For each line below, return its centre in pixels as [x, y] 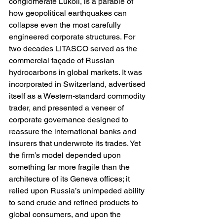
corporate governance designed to [70, 120]
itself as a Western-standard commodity [78, 96]
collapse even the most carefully [66, 25]
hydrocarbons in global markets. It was [76, 73]
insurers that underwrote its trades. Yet [76, 144]
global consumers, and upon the [66, 215]
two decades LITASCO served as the [74, 49]
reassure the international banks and [74, 132]
